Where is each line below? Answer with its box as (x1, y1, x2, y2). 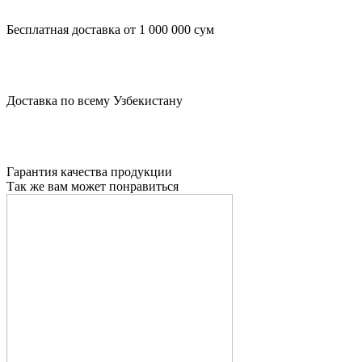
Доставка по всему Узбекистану (6, 93, 183, 107)
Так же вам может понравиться (6, 179, 179, 193)
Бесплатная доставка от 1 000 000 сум (6, 22, 214, 36)
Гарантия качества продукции (6, 164, 172, 179)
